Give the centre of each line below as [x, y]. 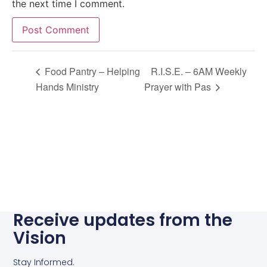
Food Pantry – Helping [91, 72]
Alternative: [38, 59]
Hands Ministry [67, 86]
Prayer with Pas [178, 86]
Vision [40, 238]
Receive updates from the [123, 220]
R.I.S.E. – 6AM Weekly [198, 72]
